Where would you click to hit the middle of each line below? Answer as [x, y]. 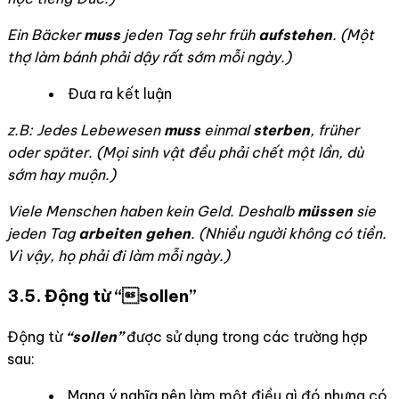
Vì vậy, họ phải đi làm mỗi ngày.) [118, 255]
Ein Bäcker [45, 34]
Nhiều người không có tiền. [296, 233]
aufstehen [295, 34]
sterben [281, 130]
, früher [334, 130]
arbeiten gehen [134, 233]
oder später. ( [55, 152]
